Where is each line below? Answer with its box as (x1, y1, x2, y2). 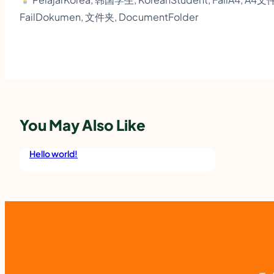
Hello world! (29, 147, 78, 159)
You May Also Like (20, 115, 146, 134)
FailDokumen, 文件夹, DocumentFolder (20, 10, 198, 23)
